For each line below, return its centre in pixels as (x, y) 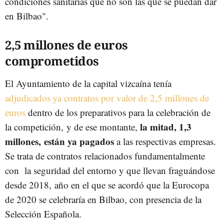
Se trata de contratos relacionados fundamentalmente (105, 156)
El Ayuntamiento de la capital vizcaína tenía (88, 83)
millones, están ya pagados (59, 141)
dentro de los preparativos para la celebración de (118, 112)
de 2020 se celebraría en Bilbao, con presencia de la (103, 199)
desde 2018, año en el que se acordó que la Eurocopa (107, 185)
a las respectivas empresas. (165, 141)
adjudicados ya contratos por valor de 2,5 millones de (107, 98)
